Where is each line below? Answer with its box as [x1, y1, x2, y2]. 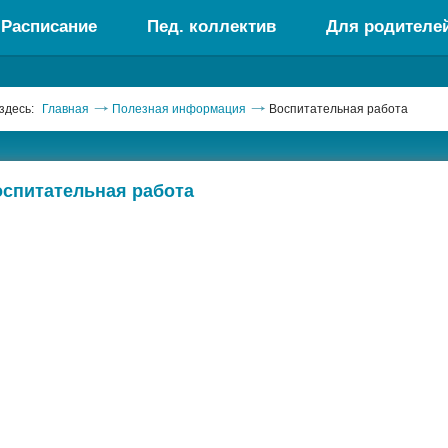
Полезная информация [112, 102, 246, 116]
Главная [42, 102, 89, 116]
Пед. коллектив [147, 17, 276, 36]
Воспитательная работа [269, 102, 408, 116]
